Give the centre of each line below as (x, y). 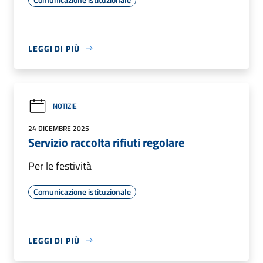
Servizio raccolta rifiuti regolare (106, 142)
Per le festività (60, 166)
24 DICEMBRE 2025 (59, 128)
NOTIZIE (65, 106)
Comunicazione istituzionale (82, 191)
